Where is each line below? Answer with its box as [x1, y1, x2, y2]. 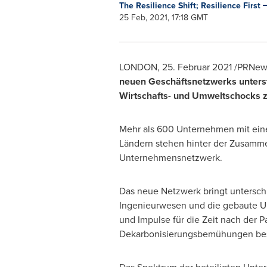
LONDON [119, 60, 157, 74]
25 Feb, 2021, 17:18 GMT [119, 11, 208, 24]
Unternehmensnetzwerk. [119, 151, 222, 164]
